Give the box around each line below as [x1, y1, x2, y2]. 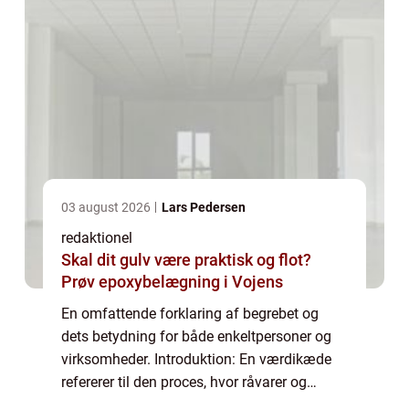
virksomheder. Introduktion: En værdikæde [61, 350, 331, 368]
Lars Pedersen [162, 199, 246, 215]
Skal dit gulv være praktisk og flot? [61, 249, 311, 269]
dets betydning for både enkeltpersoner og [61, 327, 331, 345]
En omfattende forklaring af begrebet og [61, 304, 319, 322]
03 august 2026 [61, 199, 153, 215]
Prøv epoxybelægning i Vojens [61, 271, 283, 291]
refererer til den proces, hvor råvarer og [61, 372, 307, 391]
